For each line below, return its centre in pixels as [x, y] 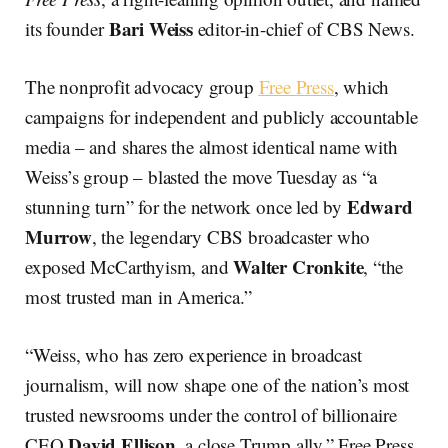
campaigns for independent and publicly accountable [221, 116]
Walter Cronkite [298, 266]
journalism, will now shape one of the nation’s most [217, 384]
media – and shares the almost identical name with [211, 146]
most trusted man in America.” [138, 296]
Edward [379, 206]
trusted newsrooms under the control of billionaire [211, 414]
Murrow [58, 236]
